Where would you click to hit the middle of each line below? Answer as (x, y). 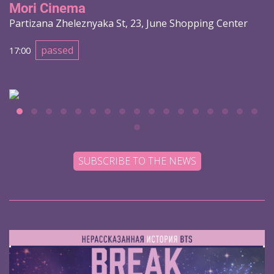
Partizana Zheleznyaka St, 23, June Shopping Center (128, 23)
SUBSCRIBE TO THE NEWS (137, 161)
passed (57, 50)
